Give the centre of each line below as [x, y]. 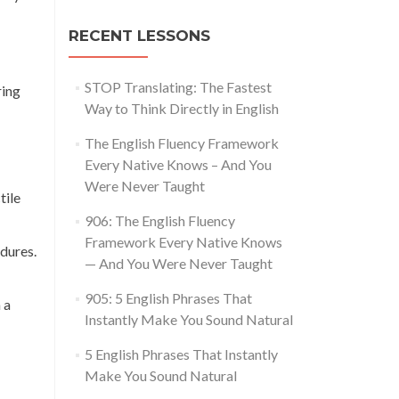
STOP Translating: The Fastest [178, 87]
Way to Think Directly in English [181, 109]
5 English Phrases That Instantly [181, 354]
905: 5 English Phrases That [168, 298]
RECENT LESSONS [139, 36]
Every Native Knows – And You [178, 165]
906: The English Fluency [159, 221]
